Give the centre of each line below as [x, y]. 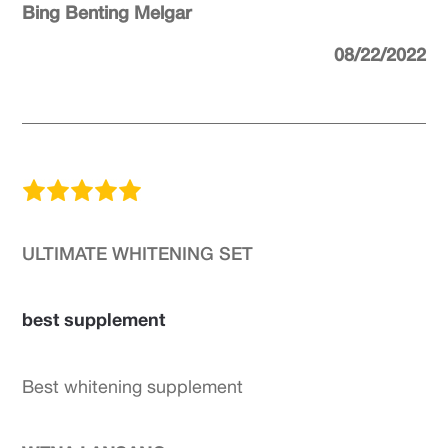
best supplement [94, 319]
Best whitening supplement [133, 386]
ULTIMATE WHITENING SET [138, 253]
